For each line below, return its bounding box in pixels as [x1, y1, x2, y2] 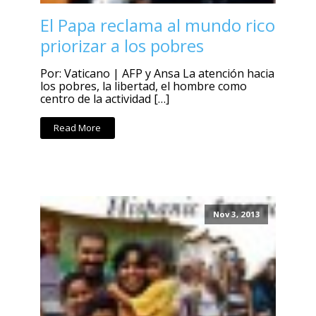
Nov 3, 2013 [212, 209, 260, 220]
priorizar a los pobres [39, 34, 204, 58]
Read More [54, 121, 102, 135]
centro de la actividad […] [39, 91, 169, 107]
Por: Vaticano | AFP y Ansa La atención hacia [39, 66, 274, 82]
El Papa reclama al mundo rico [39, 13, 275, 37]
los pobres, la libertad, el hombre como [39, 78, 247, 95]
